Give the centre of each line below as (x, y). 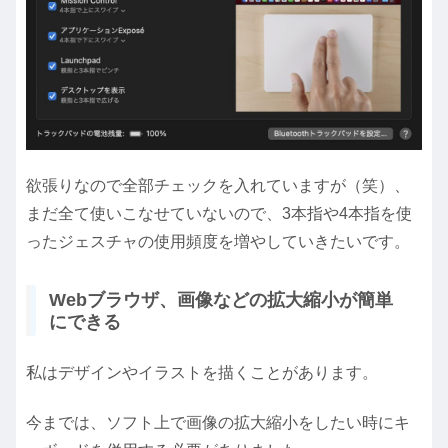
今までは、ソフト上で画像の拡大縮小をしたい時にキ (218, 423)
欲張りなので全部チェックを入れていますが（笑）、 (218, 186)
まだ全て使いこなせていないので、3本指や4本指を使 (219, 214)
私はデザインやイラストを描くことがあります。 (202, 372)
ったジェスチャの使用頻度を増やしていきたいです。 (218, 242)
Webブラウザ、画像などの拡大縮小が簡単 (221, 299)
